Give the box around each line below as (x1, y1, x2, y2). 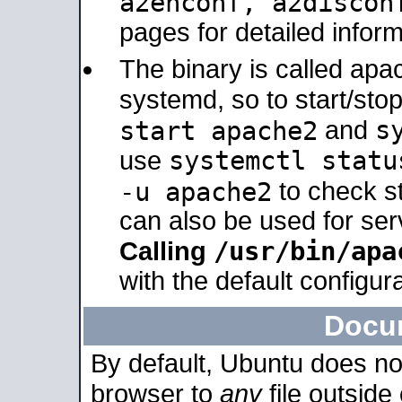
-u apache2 (119, 177, 272, 205)
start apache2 (119, 116, 318, 144)
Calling (119, 237, 214, 266)
